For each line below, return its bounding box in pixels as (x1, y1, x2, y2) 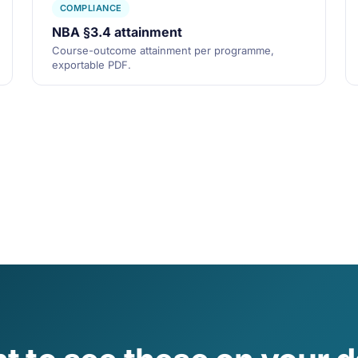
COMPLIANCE (60, 2, 122, 14)
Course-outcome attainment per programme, (52, 44, 274, 57)
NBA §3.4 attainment (52, 24, 182, 40)
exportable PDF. (52, 58, 131, 71)
